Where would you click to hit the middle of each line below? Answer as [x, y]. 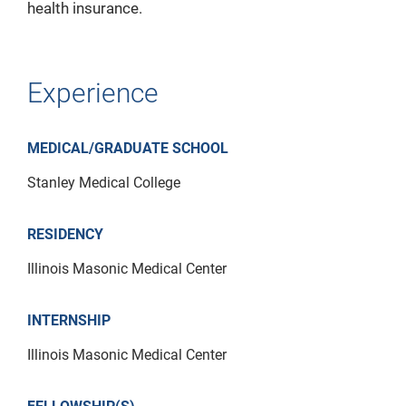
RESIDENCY [65, 235]
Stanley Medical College [104, 183]
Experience [93, 93]
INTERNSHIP [69, 321]
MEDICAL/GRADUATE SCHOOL [128, 149]
